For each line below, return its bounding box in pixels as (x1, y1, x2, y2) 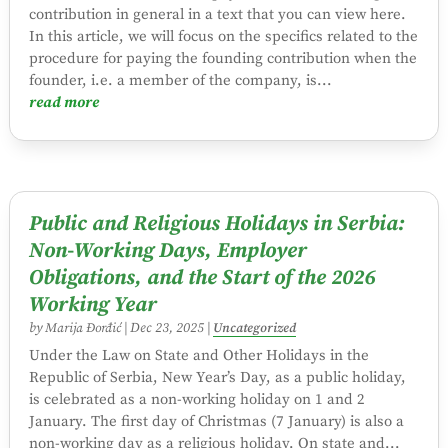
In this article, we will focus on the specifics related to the (28, 27, 418, 47)
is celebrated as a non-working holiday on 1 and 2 (28, 389, 365, 409)
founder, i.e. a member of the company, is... (28, 71, 332, 91)
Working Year (28, 291, 157, 318)
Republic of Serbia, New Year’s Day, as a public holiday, (28, 367, 406, 387)
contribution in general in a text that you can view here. (28, 5, 406, 25)
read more (28, 93, 99, 113)
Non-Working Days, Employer (28, 237, 307, 264)
